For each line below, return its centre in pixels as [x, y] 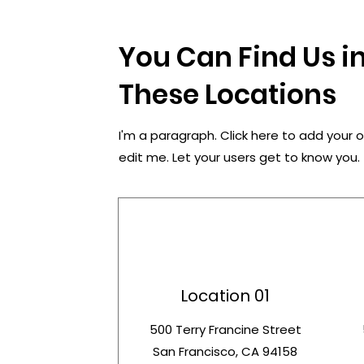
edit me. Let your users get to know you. [239, 158]
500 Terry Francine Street [225, 330]
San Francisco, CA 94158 [225, 352]
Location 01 [225, 296]
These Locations [227, 95]
